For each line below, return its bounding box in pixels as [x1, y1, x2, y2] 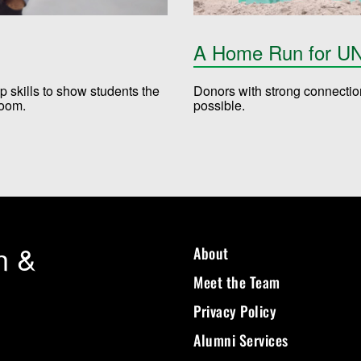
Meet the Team [193, 271, 280, 293]
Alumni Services [193, 329, 288, 351]
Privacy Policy [193, 300, 276, 322]
